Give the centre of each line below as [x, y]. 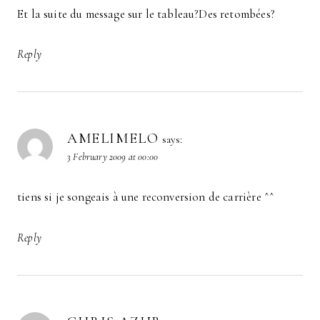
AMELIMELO [113, 139]
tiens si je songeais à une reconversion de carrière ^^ [146, 197]
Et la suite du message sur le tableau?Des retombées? [146, 14]
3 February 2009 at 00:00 [113, 157]
